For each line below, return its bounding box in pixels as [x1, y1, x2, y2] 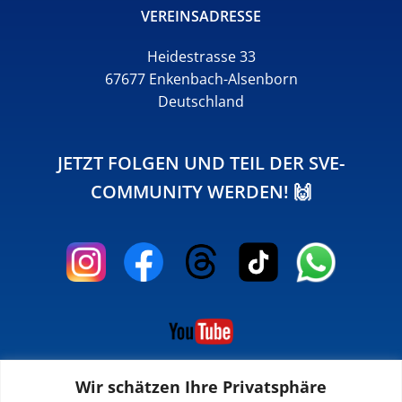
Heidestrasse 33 [146, 47, 256, 66]
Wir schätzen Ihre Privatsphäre [75, 375, 327, 398]
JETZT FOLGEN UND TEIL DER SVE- [57, 151, 345, 175]
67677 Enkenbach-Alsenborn [104, 69, 298, 89]
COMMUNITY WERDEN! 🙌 [91, 179, 311, 204]
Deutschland [158, 92, 244, 111]
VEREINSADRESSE [141, 6, 261, 26]
